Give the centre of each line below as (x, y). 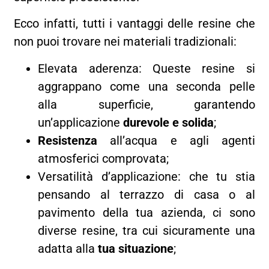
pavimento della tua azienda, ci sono (147, 212)
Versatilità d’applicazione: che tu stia (147, 176)
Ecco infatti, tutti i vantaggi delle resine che (134, 24)
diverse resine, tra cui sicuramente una (147, 230)
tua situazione (136, 248)
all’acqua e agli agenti (183, 140)
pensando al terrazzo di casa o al (147, 194)
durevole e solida (169, 122)
